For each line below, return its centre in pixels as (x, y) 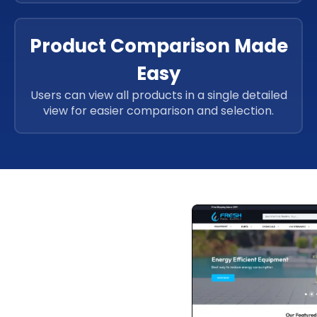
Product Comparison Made (158, 46)
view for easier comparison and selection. (158, 111)
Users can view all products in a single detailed (158, 95)
